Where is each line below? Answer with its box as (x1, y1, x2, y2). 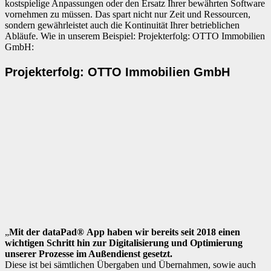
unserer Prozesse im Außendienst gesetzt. (5, 249, 172, 260)
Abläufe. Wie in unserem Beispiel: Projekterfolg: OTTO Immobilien (5, 31, 265, 42)
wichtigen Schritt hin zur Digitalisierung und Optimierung (5, 238, 243, 249)
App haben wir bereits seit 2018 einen (87, 227, 240, 238)
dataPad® (42, 227, 87, 238)
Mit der (9, 227, 42, 238)
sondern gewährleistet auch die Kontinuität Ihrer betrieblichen (5, 20, 240, 31)
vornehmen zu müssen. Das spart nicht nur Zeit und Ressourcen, (5, 9, 250, 20)
